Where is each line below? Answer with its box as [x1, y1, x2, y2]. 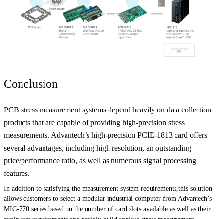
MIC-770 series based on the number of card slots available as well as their [4, 205, 211, 213]
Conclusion [4, 77, 58, 90]
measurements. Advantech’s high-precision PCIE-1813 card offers [4, 131, 207, 139]
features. [4, 169, 30, 177]
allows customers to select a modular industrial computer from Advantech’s [4, 195, 212, 202]
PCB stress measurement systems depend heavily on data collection [4, 105, 211, 114]
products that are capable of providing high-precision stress [4, 118, 185, 127]
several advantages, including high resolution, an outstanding [4, 143, 191, 152]
